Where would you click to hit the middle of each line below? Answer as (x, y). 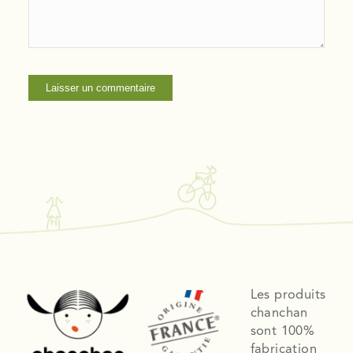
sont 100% (282, 332)
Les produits (288, 296)
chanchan (279, 314)
